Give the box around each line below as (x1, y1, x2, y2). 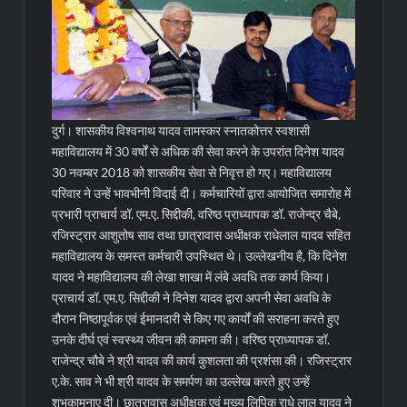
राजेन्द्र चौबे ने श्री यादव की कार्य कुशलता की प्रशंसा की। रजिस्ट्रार (52, 352, 352, 369)
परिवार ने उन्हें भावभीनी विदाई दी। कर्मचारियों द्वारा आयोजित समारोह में (52, 185, 352, 202)
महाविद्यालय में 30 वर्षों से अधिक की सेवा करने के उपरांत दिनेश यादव (52, 144, 345, 160)
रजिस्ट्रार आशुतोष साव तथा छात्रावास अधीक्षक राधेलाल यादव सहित (52, 227, 352, 243)
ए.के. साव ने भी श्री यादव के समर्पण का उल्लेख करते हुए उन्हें (52, 373, 311, 390)
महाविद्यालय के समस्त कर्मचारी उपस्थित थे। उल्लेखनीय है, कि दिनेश (52, 248, 348, 264)
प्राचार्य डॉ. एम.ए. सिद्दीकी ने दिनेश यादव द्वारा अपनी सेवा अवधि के (52, 290, 332, 306)
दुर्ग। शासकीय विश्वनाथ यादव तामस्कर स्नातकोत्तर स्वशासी (52, 123, 311, 139)
